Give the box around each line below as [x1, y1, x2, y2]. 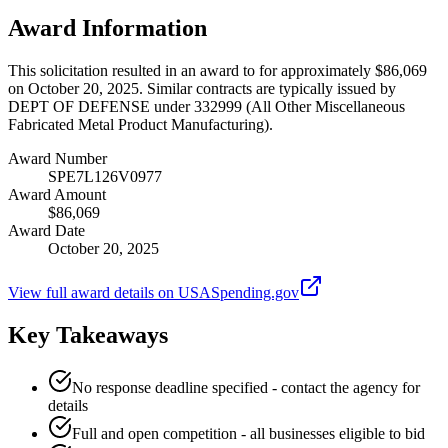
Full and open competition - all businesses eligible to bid [72, 424, 425, 442]
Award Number [8, 149, 107, 167]
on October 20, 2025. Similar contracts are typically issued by [8, 79, 396, 97]
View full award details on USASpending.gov [8, 283, 299, 301]
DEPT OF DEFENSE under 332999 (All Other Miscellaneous [8, 97, 405, 115]
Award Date [8, 221, 85, 239]
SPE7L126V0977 [48, 167, 162, 185]
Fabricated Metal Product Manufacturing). [8, 115, 273, 133]
